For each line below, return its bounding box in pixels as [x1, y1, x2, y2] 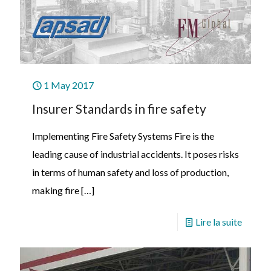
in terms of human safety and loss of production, [32, 166, 229, 178]
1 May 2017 [44, 79, 94, 91]
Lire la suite [195, 215, 242, 227]
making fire [32, 184, 79, 196]
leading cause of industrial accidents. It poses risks [32, 148, 239, 160]
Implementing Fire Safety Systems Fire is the [32, 129, 214, 142]
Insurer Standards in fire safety [32, 100, 206, 116]
